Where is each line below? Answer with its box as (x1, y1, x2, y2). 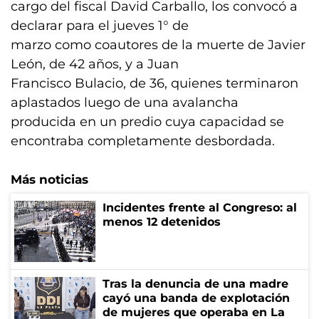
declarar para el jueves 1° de (11, 18, 189, 33)
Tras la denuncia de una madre (103, 277, 288, 291)
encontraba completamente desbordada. (11, 133, 275, 149)
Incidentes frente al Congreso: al (103, 201, 297, 214)
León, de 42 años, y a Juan (11, 56, 179, 72)
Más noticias (11, 172, 88, 187)
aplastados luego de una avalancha (11, 95, 239, 110)
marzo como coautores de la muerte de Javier (11, 37, 305, 53)
